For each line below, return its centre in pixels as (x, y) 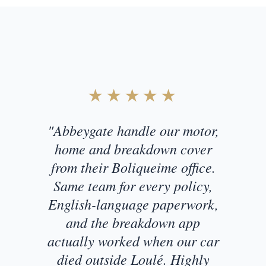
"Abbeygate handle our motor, (133, 130)
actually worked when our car (133, 241)
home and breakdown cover (133, 149)
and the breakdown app (133, 222)
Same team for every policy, (133, 186)
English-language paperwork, (133, 204)
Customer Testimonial (99, 69)
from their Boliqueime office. (133, 167)
